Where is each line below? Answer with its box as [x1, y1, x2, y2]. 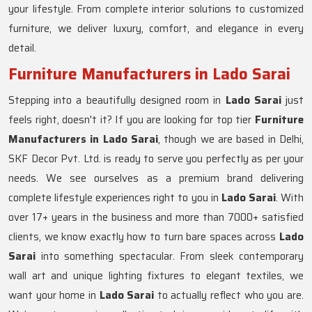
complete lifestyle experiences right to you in [8, 189, 221, 207]
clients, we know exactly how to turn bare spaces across [8, 228, 279, 246]
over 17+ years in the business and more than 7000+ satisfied [8, 209, 304, 226]
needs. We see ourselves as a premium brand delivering [8, 170, 304, 187]
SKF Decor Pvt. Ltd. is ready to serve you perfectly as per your [8, 150, 304, 168]
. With [275, 189, 304, 207]
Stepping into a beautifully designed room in [8, 92, 226, 109]
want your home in [8, 287, 100, 304]
